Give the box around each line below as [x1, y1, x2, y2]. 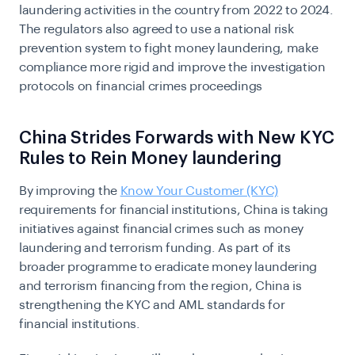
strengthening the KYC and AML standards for [19, 299, 285, 311]
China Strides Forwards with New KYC [19, 129, 334, 147]
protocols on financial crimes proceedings [19, 80, 262, 93]
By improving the [19, 185, 120, 197]
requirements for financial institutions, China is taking [19, 204, 329, 216]
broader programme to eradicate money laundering [19, 261, 317, 273]
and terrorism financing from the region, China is [19, 280, 302, 292]
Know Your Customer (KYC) [120, 185, 278, 197]
